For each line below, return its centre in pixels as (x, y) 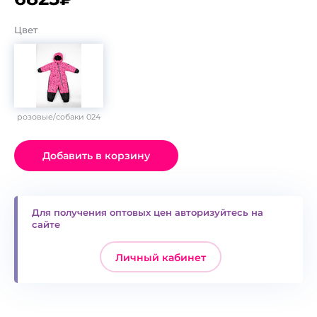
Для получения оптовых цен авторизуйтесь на (148, 212)
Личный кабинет (160, 258)
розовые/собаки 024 (58, 117)
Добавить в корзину (96, 156)
